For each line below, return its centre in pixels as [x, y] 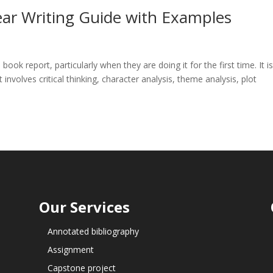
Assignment [70, 249]
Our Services [84, 207]
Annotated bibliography [93, 231]
